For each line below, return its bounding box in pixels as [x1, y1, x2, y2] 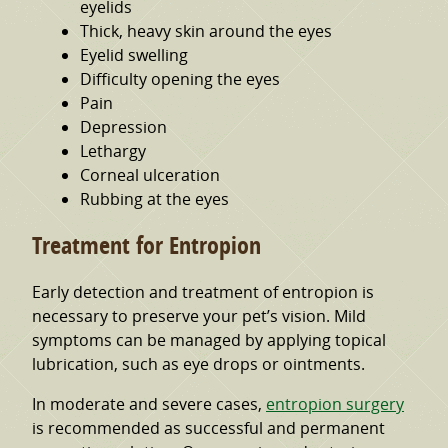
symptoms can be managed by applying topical [32, 329, 386, 352]
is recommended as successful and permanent [32, 417, 385, 440]
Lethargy [80, 139, 146, 162]
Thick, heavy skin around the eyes [80, 19, 332, 42]
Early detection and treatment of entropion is [32, 281, 374, 304]
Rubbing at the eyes [80, 187, 229, 210]
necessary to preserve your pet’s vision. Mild [32, 305, 366, 328]
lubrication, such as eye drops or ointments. [32, 353, 365, 376]
